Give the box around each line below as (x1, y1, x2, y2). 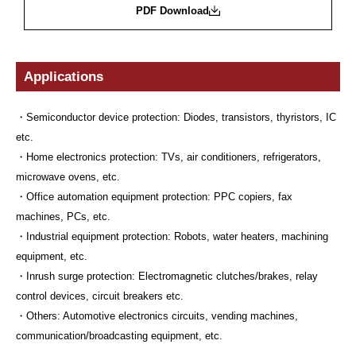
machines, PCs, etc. (16, 210, 110, 222)
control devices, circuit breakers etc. (16, 289, 184, 302)
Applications (24, 68, 103, 84)
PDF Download (136, 5, 209, 17)
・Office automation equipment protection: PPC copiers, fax (16, 190, 292, 203)
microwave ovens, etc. (16, 170, 120, 183)
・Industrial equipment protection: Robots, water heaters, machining (16, 230, 328, 242)
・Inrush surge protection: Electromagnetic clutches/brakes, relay (16, 269, 318, 282)
